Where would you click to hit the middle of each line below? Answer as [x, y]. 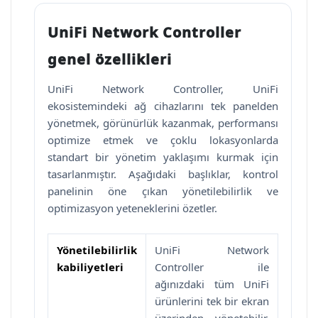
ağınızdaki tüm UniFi [212, 284]
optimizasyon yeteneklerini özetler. [132, 208]
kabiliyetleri [90, 267]
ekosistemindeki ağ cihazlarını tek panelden [163, 105]
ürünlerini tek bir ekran [212, 301]
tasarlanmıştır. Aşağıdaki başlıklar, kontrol [163, 174]
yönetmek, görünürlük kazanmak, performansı [163, 122]
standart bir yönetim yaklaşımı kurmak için [163, 157]
